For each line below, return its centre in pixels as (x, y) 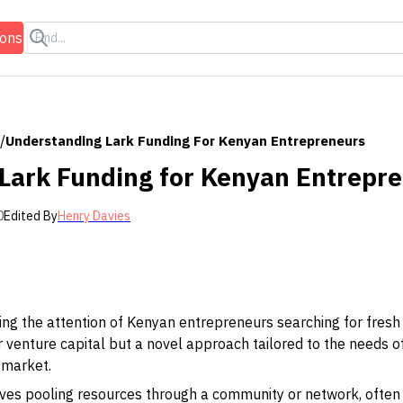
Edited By (31, 216)
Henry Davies (94, 216)
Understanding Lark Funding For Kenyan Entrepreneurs (185, 141)
